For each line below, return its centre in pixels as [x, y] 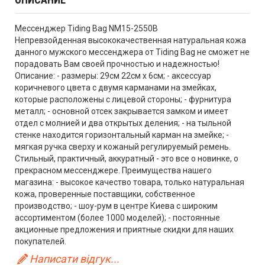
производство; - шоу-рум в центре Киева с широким [116, 206]
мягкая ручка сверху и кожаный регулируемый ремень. [123, 146]
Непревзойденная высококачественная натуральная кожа [130, 40]
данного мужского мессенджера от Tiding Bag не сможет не [132, 52]
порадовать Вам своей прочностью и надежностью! [117, 64]
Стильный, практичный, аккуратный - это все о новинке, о [127, 158]
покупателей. [41, 241]
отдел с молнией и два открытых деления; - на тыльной [123, 123]
